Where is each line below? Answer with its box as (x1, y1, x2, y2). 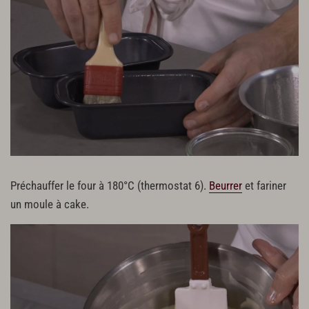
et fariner (242, 179, 286, 193)
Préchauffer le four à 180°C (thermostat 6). (10, 179, 209, 193)
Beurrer (209, 179, 242, 193)
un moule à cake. (10, 198, 89, 212)
